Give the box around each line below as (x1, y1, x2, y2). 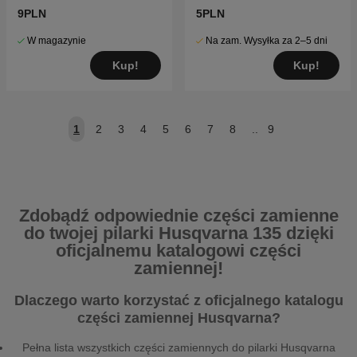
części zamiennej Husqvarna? (76, 310, 280, 327)
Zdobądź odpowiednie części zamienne (18, 206, 339, 226)
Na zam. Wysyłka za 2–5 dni (206, 35, 328, 47)
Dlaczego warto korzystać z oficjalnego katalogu (14, 292, 343, 309)
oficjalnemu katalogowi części (56, 241, 301, 261)
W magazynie (27, 35, 86, 47)
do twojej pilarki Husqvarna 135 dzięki (23, 223, 334, 244)
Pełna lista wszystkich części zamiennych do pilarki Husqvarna (22, 341, 335, 355)
